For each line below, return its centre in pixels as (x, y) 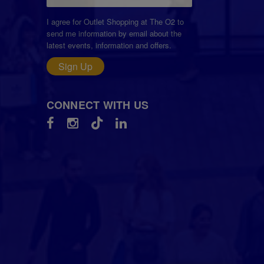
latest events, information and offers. (109, 45)
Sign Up (75, 66)
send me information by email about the (114, 34)
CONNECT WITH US (98, 105)
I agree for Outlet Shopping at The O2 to (115, 22)
